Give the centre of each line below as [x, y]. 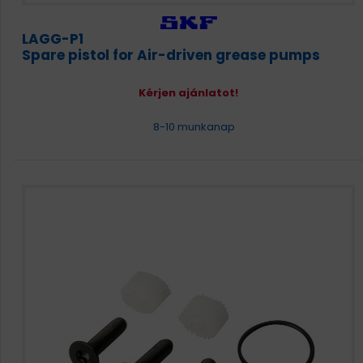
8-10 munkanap [192, 127]
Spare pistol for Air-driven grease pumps [171, 55]
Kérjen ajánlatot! [188, 93]
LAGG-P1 [53, 39]
